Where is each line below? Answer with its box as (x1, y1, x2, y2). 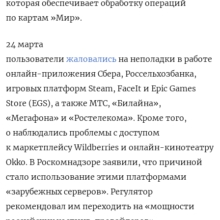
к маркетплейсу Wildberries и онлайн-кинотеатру (6, 142, 214, 152)
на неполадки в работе (116, 54, 212, 64)
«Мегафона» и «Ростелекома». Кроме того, (6, 112, 187, 123)
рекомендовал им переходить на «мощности (6, 201, 194, 211)
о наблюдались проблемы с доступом (6, 127, 160, 137)
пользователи (6, 54, 66, 64)
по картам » (6, 12, 56, 23)
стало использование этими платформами (6, 171, 187, 182)
